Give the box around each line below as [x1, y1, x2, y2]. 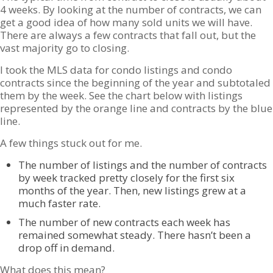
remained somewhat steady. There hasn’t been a [18, 228, 251, 242]
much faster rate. [18, 196, 101, 210]
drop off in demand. [18, 241, 115, 255]
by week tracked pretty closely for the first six [18, 171, 235, 185]
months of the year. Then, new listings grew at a [18, 183, 246, 197]
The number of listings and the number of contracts [18, 158, 267, 172]
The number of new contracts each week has [18, 215, 230, 229]
